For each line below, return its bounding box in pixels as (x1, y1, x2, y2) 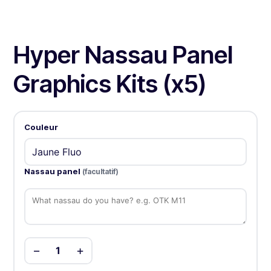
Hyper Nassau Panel (13, 40, 233, 70)
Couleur (24, 122, 58, 132)
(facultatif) (82, 166, 119, 176)
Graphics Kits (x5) (13, 69, 207, 99)
